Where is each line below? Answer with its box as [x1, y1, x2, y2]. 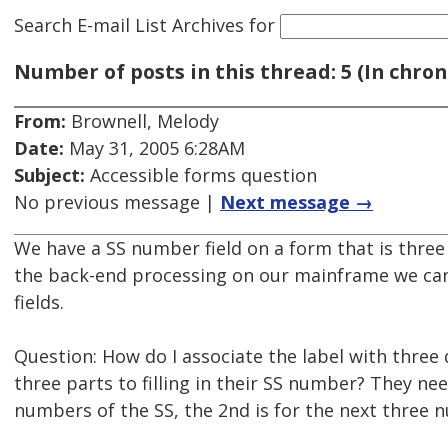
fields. [14, 290, 64, 315]
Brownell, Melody [66, 109, 219, 134]
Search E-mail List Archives [14, 12, 244, 37]
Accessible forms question [85, 163, 317, 188]
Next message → [220, 190, 373, 215]
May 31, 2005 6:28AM [64, 136, 245, 161]
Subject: [14, 163, 85, 188]
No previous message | [14, 190, 220, 215]
